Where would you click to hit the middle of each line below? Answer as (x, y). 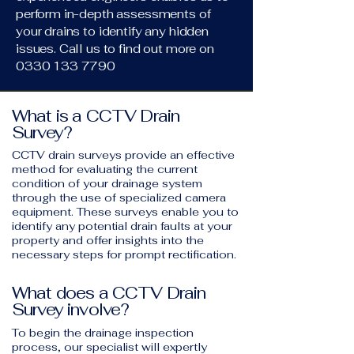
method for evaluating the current (105, 169)
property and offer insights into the (108, 240)
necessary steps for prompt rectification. (124, 254)
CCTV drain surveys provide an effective (123, 155)
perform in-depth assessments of (113, 14)
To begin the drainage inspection (103, 333)
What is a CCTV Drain (96, 116)
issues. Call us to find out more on (115, 49)
